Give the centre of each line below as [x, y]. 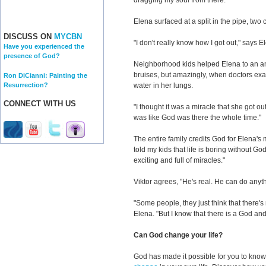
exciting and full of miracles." [179, 160]
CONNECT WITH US [40, 104]
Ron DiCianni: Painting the [45, 75]
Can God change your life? [178, 235]
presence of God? [32, 56]
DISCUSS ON [29, 37]
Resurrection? [26, 85]
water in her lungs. [163, 85]
